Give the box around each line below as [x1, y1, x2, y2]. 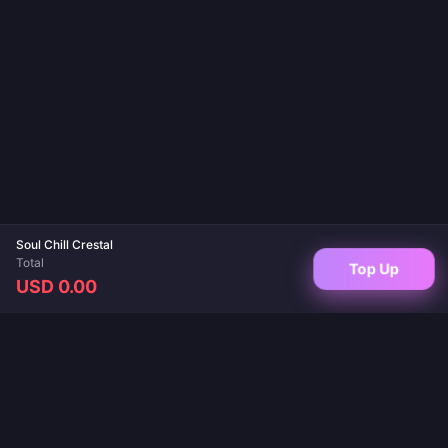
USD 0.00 [16, 276, 97, 297]
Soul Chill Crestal [16, 237, 113, 252]
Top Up [348, 259, 400, 278]
